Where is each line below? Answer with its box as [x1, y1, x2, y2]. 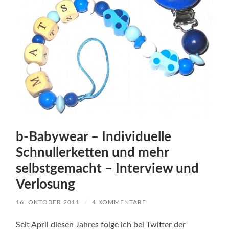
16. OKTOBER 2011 [16, 199, 80, 205]
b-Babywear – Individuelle [16, 130, 172, 144]
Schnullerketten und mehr [16, 146, 169, 159]
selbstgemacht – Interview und [16, 162, 199, 175]
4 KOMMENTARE [92, 199, 147, 205]
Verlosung [16, 177, 76, 191]
